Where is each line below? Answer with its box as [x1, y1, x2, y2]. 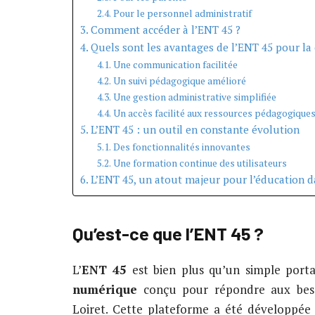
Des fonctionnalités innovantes [112, 140, 250, 153]
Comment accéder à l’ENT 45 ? [91, 22, 241, 37]
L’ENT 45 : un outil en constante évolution [91, 122, 300, 136]
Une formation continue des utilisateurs [112, 156, 287, 169]
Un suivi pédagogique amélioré [112, 74, 246, 87]
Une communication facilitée [112, 58, 238, 71]
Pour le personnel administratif [112, 6, 252, 20]
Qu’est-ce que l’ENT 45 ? [72, 222, 264, 245]
